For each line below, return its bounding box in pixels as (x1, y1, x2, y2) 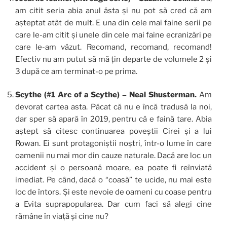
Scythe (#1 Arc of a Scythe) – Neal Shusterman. (15, 90, 197, 100)
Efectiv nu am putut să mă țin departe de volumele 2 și (15, 54, 212, 64)
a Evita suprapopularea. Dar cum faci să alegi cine (15, 200, 212, 209)
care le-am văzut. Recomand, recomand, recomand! (15, 42, 212, 52)
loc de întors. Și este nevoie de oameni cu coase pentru (15, 187, 212, 197)
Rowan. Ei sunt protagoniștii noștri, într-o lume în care (15, 139, 212, 148)
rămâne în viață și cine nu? (15, 212, 108, 221)
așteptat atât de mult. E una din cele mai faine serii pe (15, 18, 212, 27)
